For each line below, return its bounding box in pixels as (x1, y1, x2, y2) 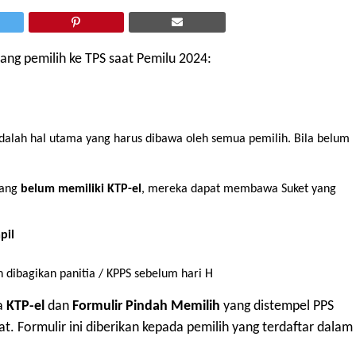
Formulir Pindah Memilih (72, 300, 220, 314)
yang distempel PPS (220, 300, 334, 314)
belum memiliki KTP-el (21, 183, 141, 196)
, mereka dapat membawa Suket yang (141, 183, 336, 196)
